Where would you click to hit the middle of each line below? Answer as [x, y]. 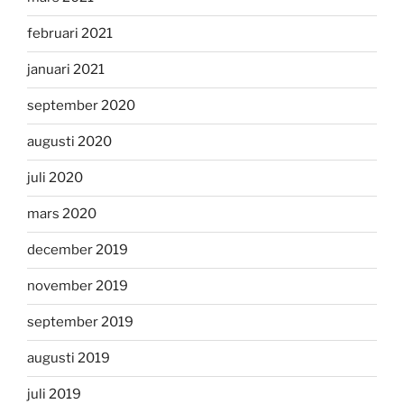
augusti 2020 [69, 142]
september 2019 [80, 322]
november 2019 [78, 286]
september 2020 [81, 106]
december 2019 [78, 250]
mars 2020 [62, 214]
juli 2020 [55, 178]
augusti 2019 [69, 358]
